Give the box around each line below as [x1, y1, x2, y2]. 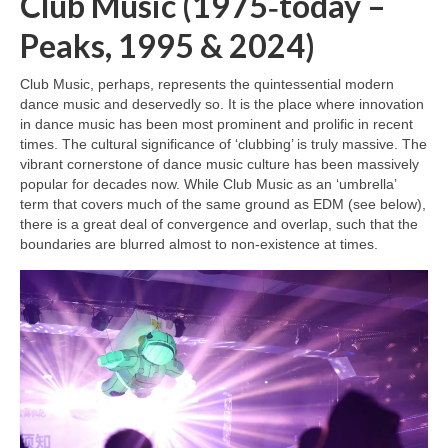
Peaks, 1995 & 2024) [20, 26, 315, 66]
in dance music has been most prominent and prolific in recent [20, 116, 413, 133]
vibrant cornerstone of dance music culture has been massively [20, 156, 419, 173]
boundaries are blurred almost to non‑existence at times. [20, 236, 378, 253]
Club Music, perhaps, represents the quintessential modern [20, 76, 394, 93]
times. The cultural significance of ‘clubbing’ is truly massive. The [20, 136, 427, 153]
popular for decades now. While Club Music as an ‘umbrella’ [20, 176, 396, 193]
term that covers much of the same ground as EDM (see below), [20, 196, 426, 213]
